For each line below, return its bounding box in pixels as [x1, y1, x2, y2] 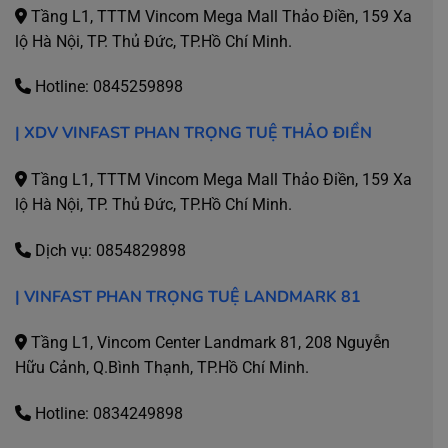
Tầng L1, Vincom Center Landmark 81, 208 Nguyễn [27, 333, 390, 353]
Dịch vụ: [31, 240, 96, 260]
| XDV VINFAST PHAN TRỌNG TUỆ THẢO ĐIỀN [15, 122, 372, 145]
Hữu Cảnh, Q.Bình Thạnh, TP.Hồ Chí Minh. [15, 358, 309, 378]
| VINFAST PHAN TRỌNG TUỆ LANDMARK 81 [15, 285, 361, 308]
